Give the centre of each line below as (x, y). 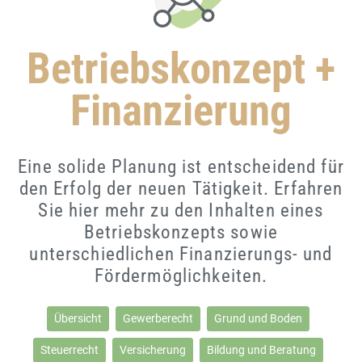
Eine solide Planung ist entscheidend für (181, 167)
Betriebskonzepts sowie (181, 233)
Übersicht (78, 319)
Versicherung (152, 350)
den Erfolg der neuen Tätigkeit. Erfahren (181, 189)
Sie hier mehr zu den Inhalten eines (181, 211)
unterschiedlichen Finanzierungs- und (181, 255)
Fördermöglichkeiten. (181, 276)
